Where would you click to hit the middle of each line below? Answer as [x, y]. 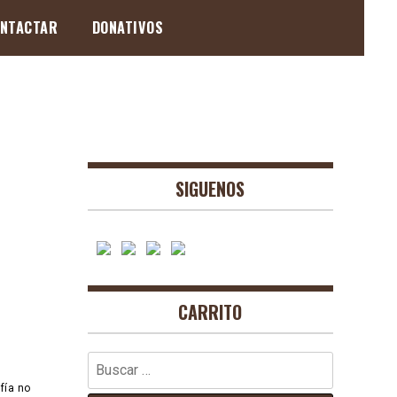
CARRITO [210, 312]
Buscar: [108, 362]
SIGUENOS [210, 189]
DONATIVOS [127, 27]
